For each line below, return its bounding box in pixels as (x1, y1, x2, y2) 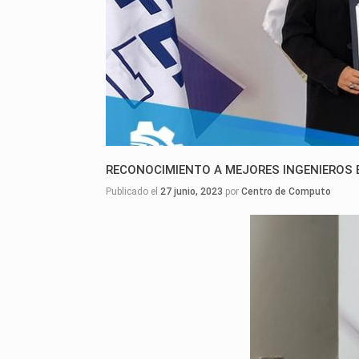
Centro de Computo (241, 186, 331, 198)
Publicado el (111, 186, 160, 198)
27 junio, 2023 (160, 186, 223, 198)
